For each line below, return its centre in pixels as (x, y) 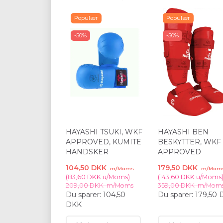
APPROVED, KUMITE (104, 142)
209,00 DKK (85, 186)
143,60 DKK (177, 177)
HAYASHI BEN (183, 132)
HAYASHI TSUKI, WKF (104, 132)
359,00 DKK (177, 186)
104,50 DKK (87, 168)
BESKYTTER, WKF (189, 142)
